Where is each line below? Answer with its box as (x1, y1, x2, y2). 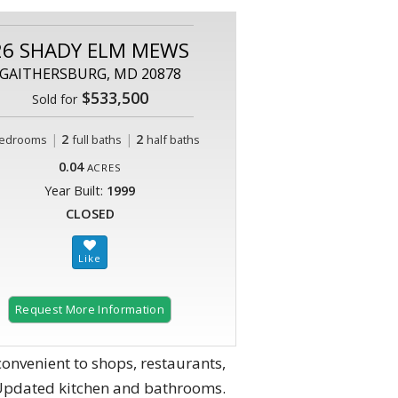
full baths (71, 131, 122, 148)
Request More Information (15, 301, 164, 318)
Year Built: (44, 182, 107, 200)
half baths (146, 131, 200, 148)
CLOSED (65, 205, 115, 223)
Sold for (31, 91, 77, 108)
